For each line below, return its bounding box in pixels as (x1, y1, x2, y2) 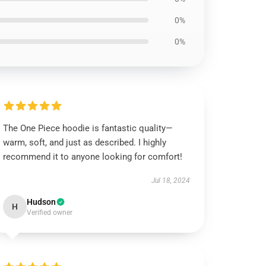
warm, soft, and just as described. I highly (3, 137, 167, 148)
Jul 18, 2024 (151, 176, 190, 185)
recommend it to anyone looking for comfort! (3, 151, 183, 162)
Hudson (27, 197, 56, 207)
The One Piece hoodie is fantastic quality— (3, 123, 173, 134)
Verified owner (27, 208, 73, 217)
